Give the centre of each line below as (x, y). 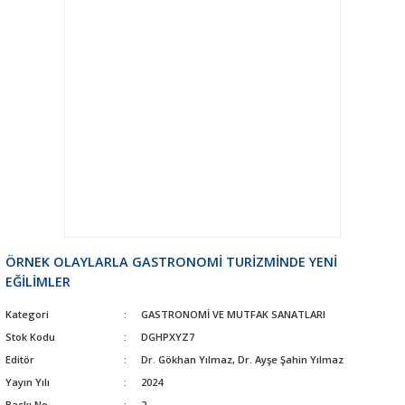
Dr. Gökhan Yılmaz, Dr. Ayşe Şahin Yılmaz (242, 359)
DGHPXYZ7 (167, 336)
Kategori (27, 314)
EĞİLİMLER (38, 281)
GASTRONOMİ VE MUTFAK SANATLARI (233, 314)
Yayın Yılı (28, 381)
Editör (20, 359)
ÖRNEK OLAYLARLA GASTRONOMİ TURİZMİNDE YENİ (171, 261)
